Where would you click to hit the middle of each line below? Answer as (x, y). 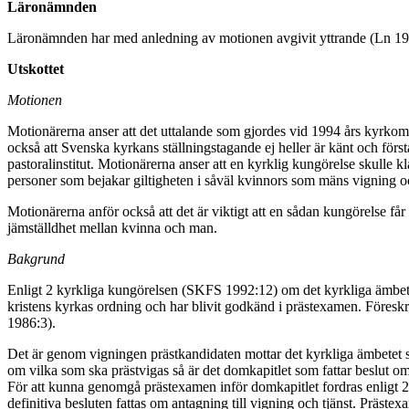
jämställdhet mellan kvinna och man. (112, 228)
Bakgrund (36, 259)
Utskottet (36, 69)
